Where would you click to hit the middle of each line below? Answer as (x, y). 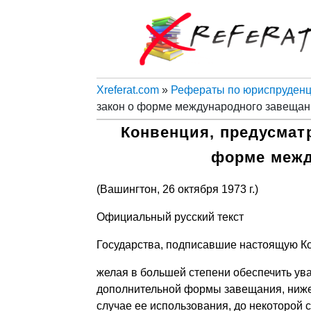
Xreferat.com (127, 90)
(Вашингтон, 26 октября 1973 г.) (177, 189)
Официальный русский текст (170, 217)
